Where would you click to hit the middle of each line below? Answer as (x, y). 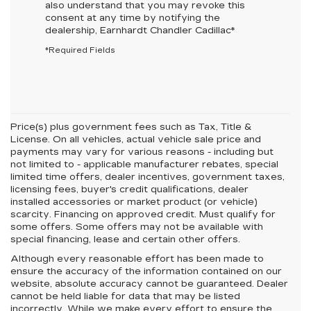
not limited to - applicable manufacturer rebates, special (144, 165)
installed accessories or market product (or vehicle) (134, 202)
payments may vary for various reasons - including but (142, 152)
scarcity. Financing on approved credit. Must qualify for (143, 215)
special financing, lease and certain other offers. (125, 240)
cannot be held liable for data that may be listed (125, 297)
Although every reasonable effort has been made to (137, 259)
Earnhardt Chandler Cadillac (166, 31)
